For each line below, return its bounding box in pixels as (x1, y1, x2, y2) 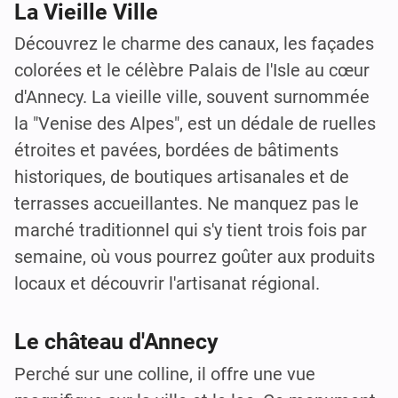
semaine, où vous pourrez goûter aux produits (14, 245, 375, 267)
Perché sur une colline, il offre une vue (14, 362, 315, 385)
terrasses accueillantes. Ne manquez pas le (14, 192, 359, 214)
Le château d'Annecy (14, 329, 219, 355)
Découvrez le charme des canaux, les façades (14, 32, 374, 54)
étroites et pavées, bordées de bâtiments (14, 139, 338, 161)
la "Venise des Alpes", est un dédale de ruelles (14, 112, 376, 134)
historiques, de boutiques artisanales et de (14, 165, 349, 187)
